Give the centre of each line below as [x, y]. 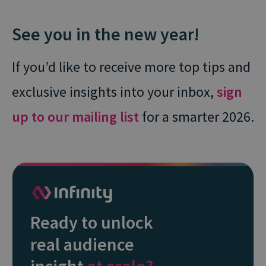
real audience [82, 244]
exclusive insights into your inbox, [114, 91]
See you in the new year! [106, 34]
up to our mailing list [75, 116]
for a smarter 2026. [197, 116]
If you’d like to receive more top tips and [131, 66]
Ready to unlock [92, 222]
